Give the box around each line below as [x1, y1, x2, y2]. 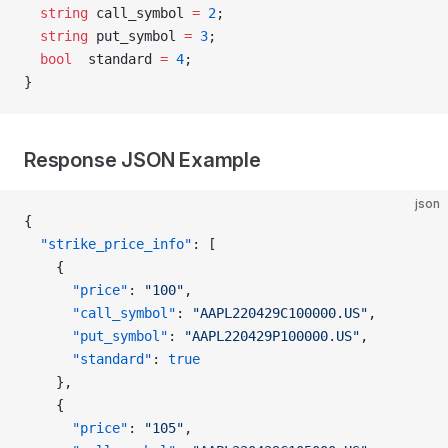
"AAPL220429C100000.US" [192, 305, 368, 321]
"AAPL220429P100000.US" [184, 328, 360, 344]
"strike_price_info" [24, 236, 192, 252]
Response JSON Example [24, 148, 261, 172]
